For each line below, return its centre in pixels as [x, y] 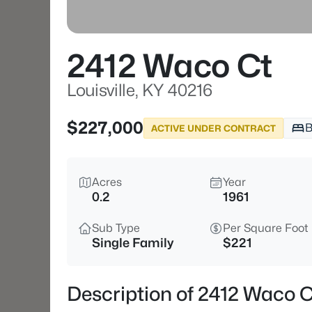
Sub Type [116, 228]
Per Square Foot [266, 228]
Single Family [133, 243]
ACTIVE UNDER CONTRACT [213, 128]
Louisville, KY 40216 [140, 90]
